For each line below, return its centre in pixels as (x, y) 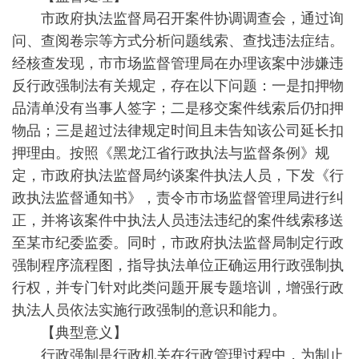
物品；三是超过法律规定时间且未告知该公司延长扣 (178, 129)
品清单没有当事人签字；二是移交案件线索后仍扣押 (178, 107)
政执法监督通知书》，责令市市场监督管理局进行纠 (178, 196)
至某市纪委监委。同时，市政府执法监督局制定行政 (178, 241)
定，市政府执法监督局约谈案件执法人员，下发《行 (178, 174)
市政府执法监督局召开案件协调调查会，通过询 (178, 17)
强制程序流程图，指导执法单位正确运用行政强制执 (178, 264)
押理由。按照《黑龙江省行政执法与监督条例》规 (171, 151)
